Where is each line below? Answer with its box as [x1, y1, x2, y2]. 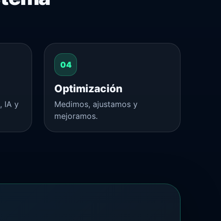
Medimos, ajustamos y [54, 99, 138, 109]
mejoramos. [54, 110, 98, 121]
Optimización [54, 82, 122, 95]
